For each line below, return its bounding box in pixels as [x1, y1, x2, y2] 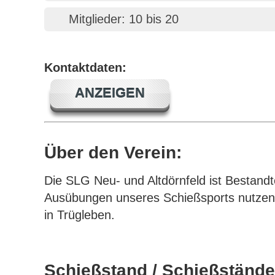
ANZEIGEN [75, 85, 145, 101]
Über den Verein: [44, 143, 182, 162]
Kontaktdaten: [44, 61, 126, 74]
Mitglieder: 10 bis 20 [69, 12, 179, 26]
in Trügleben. [44, 208, 115, 222]
